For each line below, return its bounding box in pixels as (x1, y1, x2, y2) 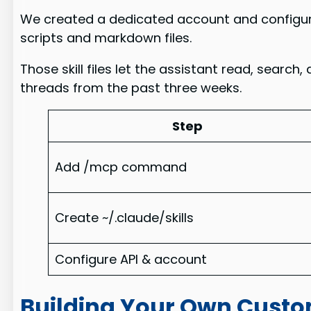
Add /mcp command (55, 158, 187, 176)
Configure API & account (55, 250, 208, 268)
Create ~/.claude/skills (55, 208, 194, 226)
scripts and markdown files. (20, 28, 192, 47)
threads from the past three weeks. (20, 78, 242, 96)
